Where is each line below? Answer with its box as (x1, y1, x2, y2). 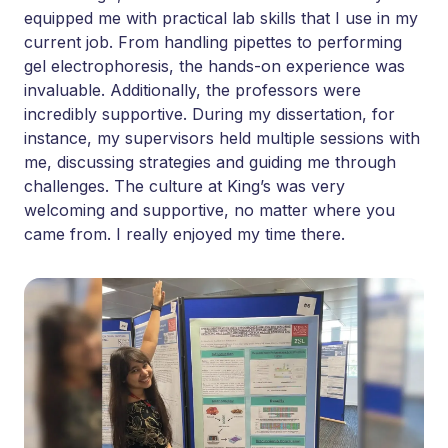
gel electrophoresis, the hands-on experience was (24, 56, 405, 77)
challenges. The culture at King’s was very (24, 176, 345, 197)
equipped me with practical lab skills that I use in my (24, 8, 418, 29)
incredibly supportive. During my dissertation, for (24, 104, 395, 125)
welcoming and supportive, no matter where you (24, 200, 395, 221)
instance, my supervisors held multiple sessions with (24, 128, 420, 149)
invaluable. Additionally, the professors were (24, 80, 361, 101)
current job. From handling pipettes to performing (24, 32, 402, 53)
